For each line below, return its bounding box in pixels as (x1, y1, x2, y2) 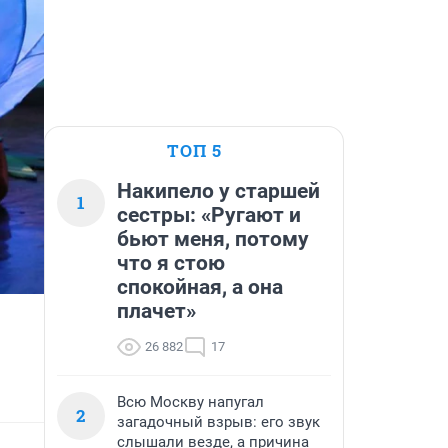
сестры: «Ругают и (117, 203, 301, 227)
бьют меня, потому (117, 227, 309, 251)
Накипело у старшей (117, 179, 320, 203)
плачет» (117, 299, 196, 323)
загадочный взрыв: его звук (117, 413, 320, 431)
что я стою (117, 251, 225, 275)
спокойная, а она (117, 275, 283, 299)
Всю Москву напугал (117, 393, 264, 411)
